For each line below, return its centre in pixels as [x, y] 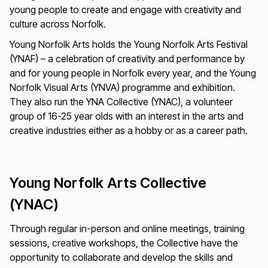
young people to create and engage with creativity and [125, 10]
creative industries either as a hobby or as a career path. [128, 131]
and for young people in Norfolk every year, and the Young [133, 73]
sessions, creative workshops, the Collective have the [124, 243]
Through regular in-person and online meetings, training [127, 229]
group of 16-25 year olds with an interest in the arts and [126, 116]
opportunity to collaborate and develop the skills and [121, 258]
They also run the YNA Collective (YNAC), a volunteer [121, 102]
